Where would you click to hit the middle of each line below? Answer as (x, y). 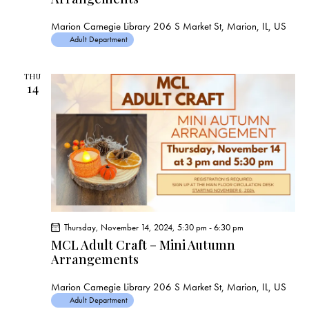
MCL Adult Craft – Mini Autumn (143, 245)
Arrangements (95, 259)
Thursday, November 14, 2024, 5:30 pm (136, 227)
